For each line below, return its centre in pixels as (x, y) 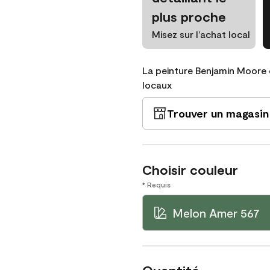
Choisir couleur (190, 169)
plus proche (189, 16)
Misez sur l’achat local (201, 34)
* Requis (156, 184)
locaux (157, 85)
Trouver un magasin (218, 113)
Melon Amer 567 (216, 213)
